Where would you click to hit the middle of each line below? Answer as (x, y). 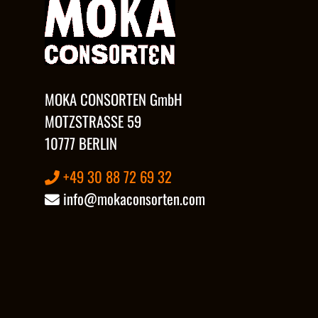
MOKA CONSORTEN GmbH (114, 99)
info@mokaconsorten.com (132, 198)
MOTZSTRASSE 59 (93, 121)
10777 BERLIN (81, 143)
